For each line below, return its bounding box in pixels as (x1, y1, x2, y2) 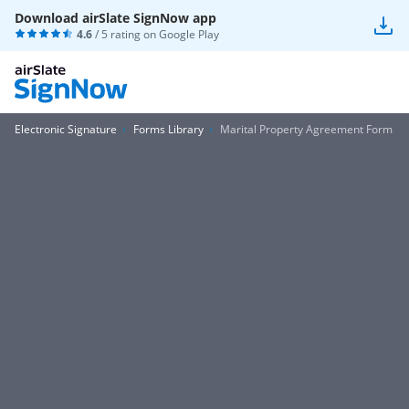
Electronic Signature (15, 121, 117, 137)
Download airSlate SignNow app (15, 9, 216, 26)
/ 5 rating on (92, 26, 159, 42)
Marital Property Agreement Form (220, 121, 393, 137)
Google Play (159, 26, 219, 42)
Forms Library (133, 121, 204, 137)
